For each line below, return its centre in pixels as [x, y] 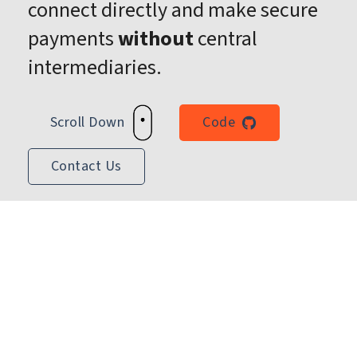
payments [73, 38]
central [226, 38]
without [156, 38]
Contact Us [86, 166]
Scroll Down [91, 122]
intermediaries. [95, 67]
